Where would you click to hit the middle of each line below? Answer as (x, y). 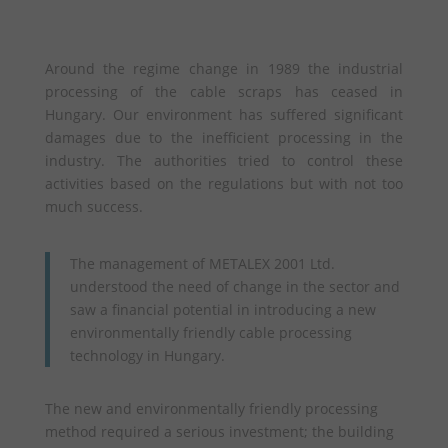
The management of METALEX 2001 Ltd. (202, 263)
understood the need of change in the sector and (234, 286)
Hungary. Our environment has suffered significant (224, 114)
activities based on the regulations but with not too (224, 183)
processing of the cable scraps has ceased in (224, 91)
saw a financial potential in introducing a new (222, 309)
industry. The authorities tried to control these (224, 160)
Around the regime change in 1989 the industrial (224, 68)
